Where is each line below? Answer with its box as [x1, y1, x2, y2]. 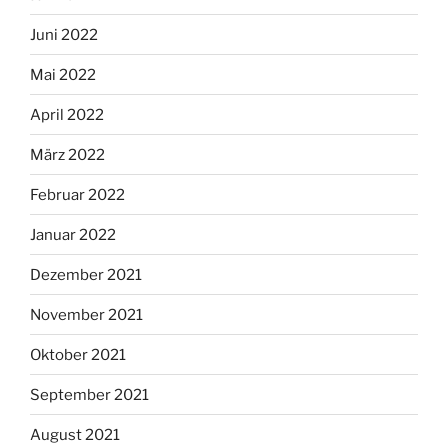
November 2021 [30, 305, 143, 324]
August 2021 [30, 425, 120, 444]
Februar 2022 [30, 185, 125, 204]
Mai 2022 [30, 65, 96, 84]
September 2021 [30, 385, 149, 404]
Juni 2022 [30, 25, 98, 44]
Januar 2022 [30, 225, 116, 244]
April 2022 [30, 105, 104, 124]
